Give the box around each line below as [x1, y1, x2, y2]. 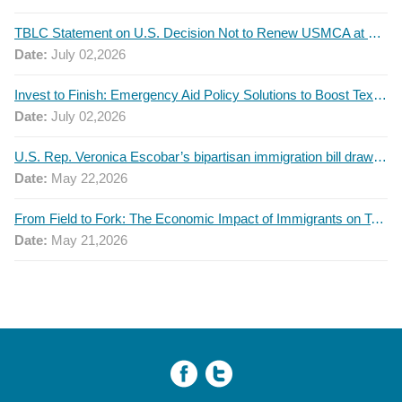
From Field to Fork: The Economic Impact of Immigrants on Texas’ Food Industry [371, 210, 384, 226]
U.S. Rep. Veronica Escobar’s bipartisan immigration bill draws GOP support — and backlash [373, 148, 387, 164]
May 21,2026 [48, 232, 127, 248]
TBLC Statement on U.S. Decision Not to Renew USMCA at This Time [368, 24, 381, 40]
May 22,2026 [48, 170, 127, 186]
